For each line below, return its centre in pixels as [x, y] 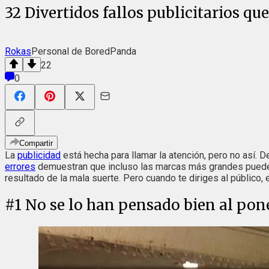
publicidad [39, 155]
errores [20, 166]
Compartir [36, 143]
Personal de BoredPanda [84, 51]
